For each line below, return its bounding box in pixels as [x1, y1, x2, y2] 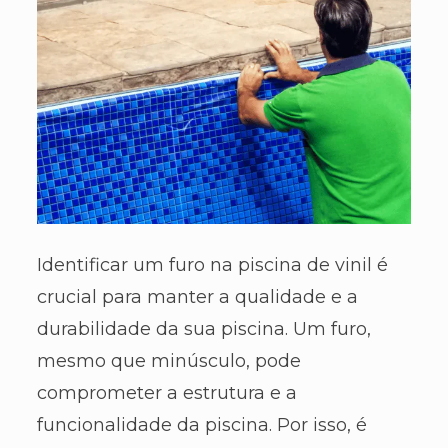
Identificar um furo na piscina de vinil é [36, 253, 388, 276]
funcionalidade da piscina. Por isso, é [36, 413, 367, 436]
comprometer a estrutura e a [36, 381, 297, 404]
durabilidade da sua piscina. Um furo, [36, 317, 371, 340]
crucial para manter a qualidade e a [36, 285, 358, 308]
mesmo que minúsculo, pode [36, 349, 301, 372]
